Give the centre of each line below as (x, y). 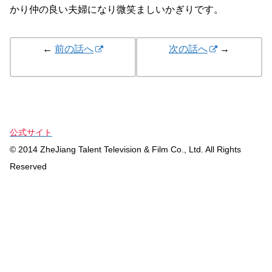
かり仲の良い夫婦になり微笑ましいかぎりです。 (117, 10)
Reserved (28, 167)
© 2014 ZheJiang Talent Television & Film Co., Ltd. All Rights (125, 150)
